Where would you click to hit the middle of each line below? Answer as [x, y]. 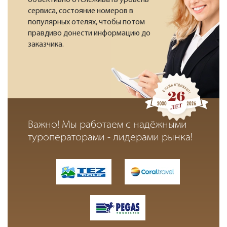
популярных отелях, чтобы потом [86, 23]
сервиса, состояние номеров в [81, 11]
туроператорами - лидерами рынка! [110, 138]
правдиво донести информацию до [89, 34]
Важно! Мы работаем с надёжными [107, 125]
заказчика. [46, 45]
